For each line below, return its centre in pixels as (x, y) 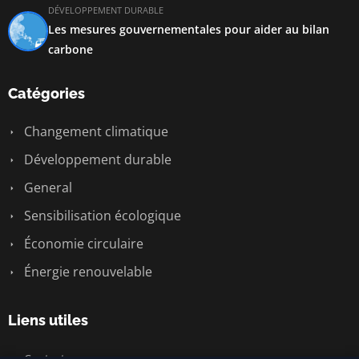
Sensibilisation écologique (101, 216)
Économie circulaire (82, 244)
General (46, 188)
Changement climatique (95, 131)
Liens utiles (48, 320)
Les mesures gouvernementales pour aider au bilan (189, 29)
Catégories (46, 93)
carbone (71, 49)
